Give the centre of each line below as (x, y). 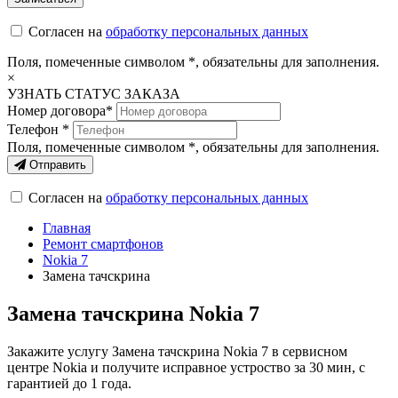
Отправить (56, 165)
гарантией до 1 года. (69, 383)
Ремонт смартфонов (103, 244)
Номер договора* (60, 111)
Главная (67, 228)
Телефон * (38, 129)
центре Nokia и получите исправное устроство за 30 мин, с (186, 367)
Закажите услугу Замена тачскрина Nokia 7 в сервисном (177, 351)
